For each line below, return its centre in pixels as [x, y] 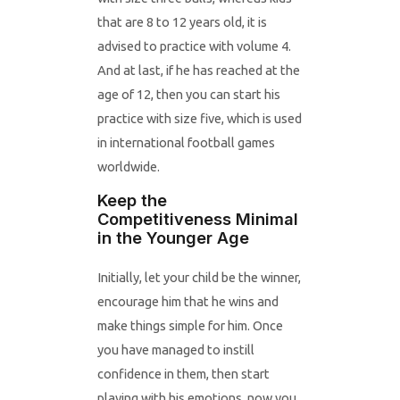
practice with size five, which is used [199, 118]
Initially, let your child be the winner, [199, 278]
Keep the [132, 200]
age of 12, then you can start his [188, 94]
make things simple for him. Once [190, 326]
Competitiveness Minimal [197, 219]
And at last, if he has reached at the [198, 70]
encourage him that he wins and [187, 302]
